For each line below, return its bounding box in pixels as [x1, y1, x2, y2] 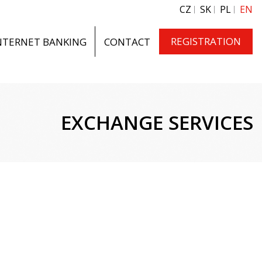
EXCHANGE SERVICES [61, 109, 253, 136]
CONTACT [104, 35, 150, 49]
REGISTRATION [171, 35, 241, 48]
